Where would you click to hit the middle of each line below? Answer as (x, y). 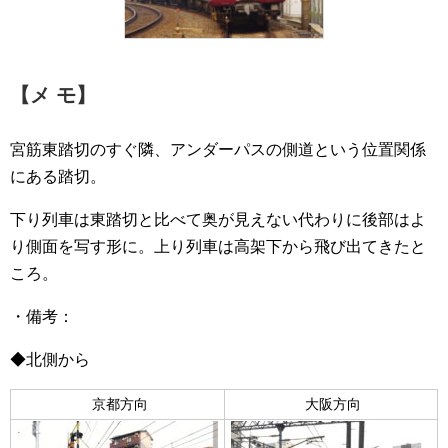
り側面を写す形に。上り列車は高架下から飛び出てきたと (218, 246)
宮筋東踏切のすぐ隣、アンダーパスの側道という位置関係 (218, 149)
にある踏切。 (58, 176)
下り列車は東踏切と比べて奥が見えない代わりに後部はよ (218, 219)
